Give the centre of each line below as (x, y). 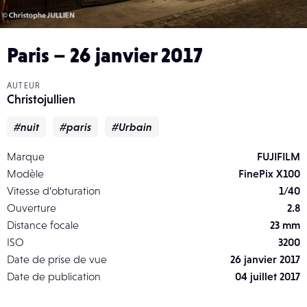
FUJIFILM (279, 156)
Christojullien (41, 99)
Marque (26, 156)
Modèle (25, 173)
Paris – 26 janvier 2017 (105, 54)
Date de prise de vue (57, 259)
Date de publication (54, 276)
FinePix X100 (269, 173)
